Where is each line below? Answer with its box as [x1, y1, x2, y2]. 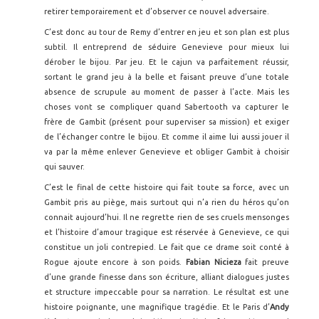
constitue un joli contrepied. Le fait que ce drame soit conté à [44, 243, 289, 251]
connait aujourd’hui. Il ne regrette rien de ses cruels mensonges [44, 213, 289, 221]
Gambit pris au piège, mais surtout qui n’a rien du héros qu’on [44, 198, 289, 206]
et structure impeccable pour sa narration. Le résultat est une [44, 288, 289, 296]
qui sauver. [44, 162, 85, 171]
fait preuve [241, 258, 290, 266]
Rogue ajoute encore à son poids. [44, 258, 186, 266]
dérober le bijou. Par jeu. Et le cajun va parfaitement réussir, [44, 58, 289, 66]
